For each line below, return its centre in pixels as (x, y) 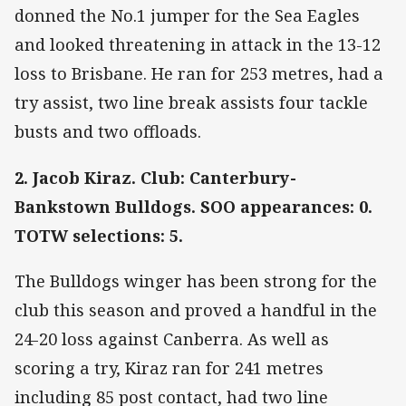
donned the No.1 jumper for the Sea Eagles (187, 16)
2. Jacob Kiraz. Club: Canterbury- (155, 177)
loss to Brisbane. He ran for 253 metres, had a (199, 74)
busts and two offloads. (108, 132)
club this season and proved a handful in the (196, 309)
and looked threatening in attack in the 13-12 (198, 45)
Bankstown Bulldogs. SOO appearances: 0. (193, 206)
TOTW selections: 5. (99, 235)
